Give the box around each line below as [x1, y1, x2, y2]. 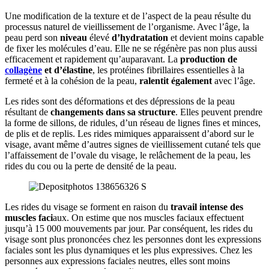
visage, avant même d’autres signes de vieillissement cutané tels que [5, 139, 261, 150]
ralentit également [139, 75, 212, 86]
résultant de [5, 106, 48, 117]
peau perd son [5, 32, 60, 43]
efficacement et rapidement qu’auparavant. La [5, 53, 180, 64]
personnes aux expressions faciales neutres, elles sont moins [5, 255, 230, 266]
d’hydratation [112, 32, 168, 43]
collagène [5, 64, 42, 75]
